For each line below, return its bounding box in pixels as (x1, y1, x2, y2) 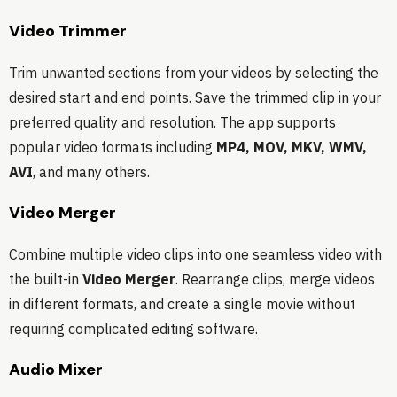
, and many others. (33, 163, 150, 182)
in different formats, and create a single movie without (9, 295, 355, 314)
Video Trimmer (9, 20, 127, 43)
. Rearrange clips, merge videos (175, 270, 375, 289)
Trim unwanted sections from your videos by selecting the (9, 64, 378, 82)
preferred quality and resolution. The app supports (9, 113, 336, 132)
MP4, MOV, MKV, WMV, (216, 138, 367, 157)
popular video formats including (9, 138, 216, 157)
